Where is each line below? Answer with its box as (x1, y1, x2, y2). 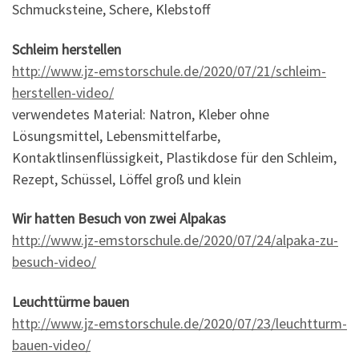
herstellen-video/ (12, 83, 114, 102)
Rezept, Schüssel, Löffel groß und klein (12, 169, 241, 188)
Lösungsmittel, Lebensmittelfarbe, (12, 126, 220, 145)
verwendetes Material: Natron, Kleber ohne (12, 104, 269, 123)
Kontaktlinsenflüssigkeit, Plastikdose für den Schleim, (12, 147, 337, 167)
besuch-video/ (12, 252, 96, 272)
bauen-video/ (12, 335, 91, 354)
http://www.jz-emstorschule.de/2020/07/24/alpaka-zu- (12, 231, 338, 250)
